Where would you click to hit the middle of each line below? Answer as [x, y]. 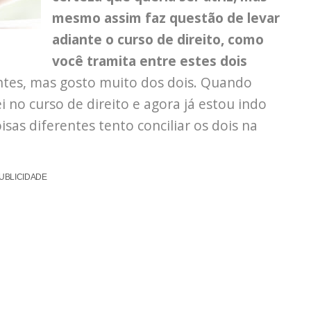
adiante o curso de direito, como [158, 40]
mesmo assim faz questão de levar [166, 18]
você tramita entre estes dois [150, 61]
